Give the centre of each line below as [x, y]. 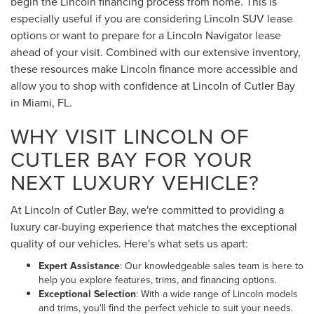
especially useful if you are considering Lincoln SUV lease [152, 19]
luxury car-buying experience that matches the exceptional [154, 227]
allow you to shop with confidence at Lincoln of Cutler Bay [153, 86]
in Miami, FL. [41, 103]
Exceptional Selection [87, 294]
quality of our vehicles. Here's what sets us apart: [129, 244]
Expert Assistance [79, 266]
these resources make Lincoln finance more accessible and [154, 69]
